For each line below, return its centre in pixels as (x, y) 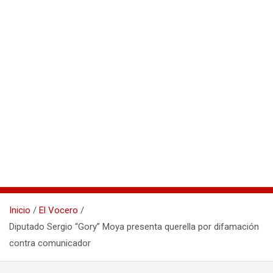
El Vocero (58, 211)
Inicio (20, 211)
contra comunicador (50, 243)
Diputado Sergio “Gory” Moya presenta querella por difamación (134, 227)
